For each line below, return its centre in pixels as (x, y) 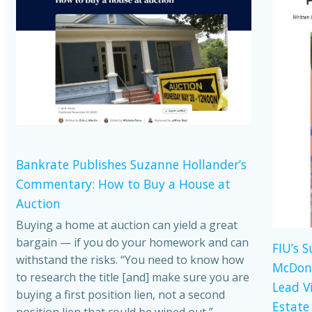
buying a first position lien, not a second (120, 294)
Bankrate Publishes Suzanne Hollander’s (131, 164)
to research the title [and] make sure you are (133, 277)
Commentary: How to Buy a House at (123, 184)
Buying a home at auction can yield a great (127, 225)
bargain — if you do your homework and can (132, 242)
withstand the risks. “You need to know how (130, 259)
